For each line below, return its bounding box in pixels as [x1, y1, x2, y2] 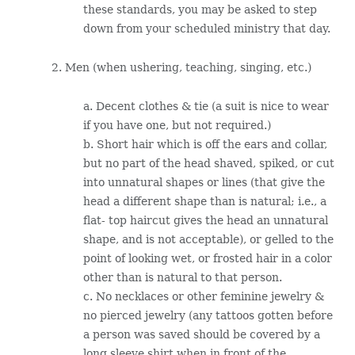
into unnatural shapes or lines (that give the [82, 175, 325, 189]
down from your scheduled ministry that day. [82, 21, 330, 35]
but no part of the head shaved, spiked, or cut [82, 156, 334, 170]
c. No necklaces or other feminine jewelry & [82, 289, 324, 303]
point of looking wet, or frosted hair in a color [82, 251, 332, 265]
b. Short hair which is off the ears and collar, [82, 137, 327, 151]
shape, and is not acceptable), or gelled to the [82, 232, 334, 246]
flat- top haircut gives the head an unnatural [82, 213, 328, 227]
